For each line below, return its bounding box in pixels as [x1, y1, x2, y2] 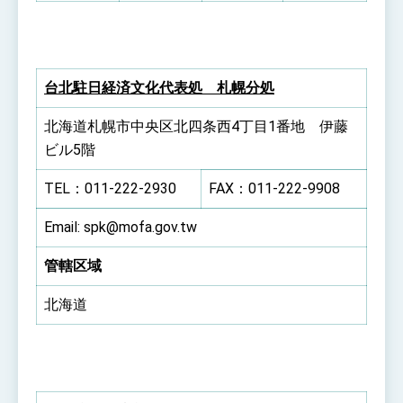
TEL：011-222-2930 [44, 179, 176, 197]
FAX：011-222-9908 [209, 179, 340, 197]
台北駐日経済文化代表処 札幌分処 [44, 78, 274, 96]
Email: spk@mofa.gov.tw [44, 218, 197, 236]
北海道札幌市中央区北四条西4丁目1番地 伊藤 [44, 117, 348, 135]
